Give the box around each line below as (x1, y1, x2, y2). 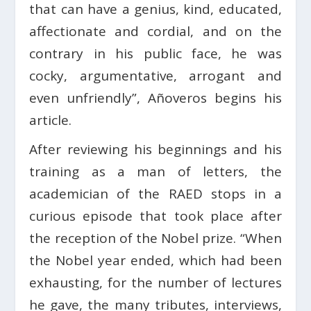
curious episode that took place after (29, 207, 282, 226)
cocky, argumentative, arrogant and (29, 67, 282, 85)
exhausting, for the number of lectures (29, 274, 282, 292)
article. (29, 111, 72, 130)
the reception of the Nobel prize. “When (29, 229, 282, 248)
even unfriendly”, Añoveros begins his (29, 89, 282, 108)
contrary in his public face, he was (29, 44, 282, 63)
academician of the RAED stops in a (29, 185, 282, 203)
